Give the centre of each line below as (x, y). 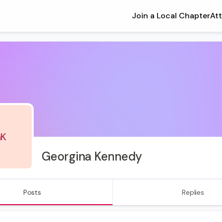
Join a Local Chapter (171, 16)
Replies (193, 192)
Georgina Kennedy (92, 156)
